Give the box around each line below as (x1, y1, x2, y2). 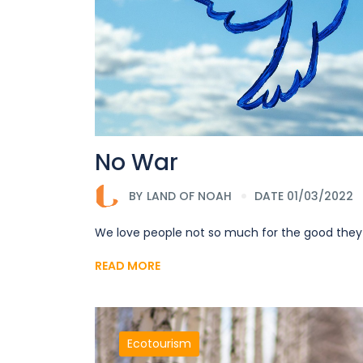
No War (95, 147, 178, 179)
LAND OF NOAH (147, 187, 232, 204)
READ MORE (95, 258, 160, 275)
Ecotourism (127, 335, 191, 352)
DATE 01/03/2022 (254, 187, 353, 204)
